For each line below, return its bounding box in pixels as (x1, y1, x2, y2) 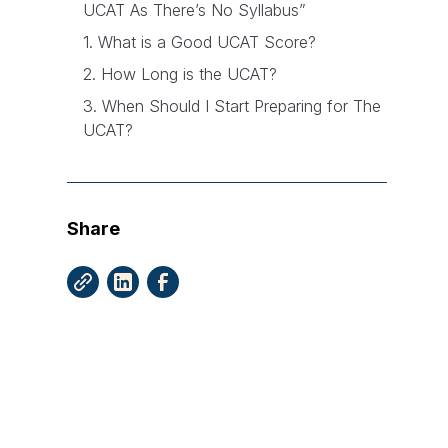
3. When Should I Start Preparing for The (83, 96, 382, 117)
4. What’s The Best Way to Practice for (83, 152, 369, 173)
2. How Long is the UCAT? (83, 64, 278, 85)
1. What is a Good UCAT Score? (83, 32, 317, 53)
